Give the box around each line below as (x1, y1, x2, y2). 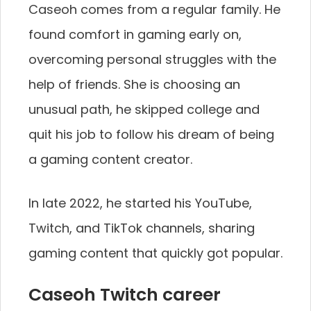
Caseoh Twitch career (28, 283, 221, 308)
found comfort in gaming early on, (28, 26, 242, 44)
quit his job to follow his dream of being (28, 126, 274, 144)
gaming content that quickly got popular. (28, 244, 283, 262)
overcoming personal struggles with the (28, 51, 276, 69)
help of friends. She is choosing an (28, 76, 240, 94)
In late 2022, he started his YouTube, (28, 194, 252, 212)
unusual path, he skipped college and (28, 101, 260, 119)
